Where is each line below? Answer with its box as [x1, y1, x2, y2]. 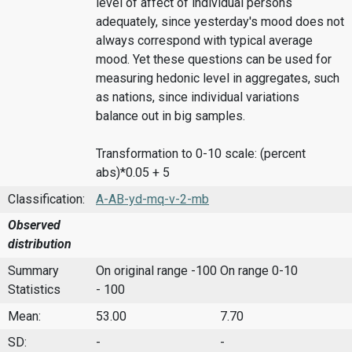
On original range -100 [96, 262, 217, 278]
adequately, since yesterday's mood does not [96, 14, 344, 30]
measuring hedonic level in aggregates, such [96, 71, 339, 86]
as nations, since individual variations [96, 90, 299, 105]
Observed [8, 218, 60, 233]
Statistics [8, 281, 60, 297]
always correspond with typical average [96, 33, 313, 49]
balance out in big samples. [96, 108, 245, 124]
